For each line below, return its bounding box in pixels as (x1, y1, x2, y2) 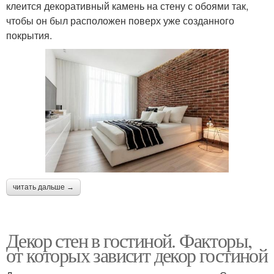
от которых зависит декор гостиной (6, 242, 268, 268)
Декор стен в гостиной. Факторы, (6, 227, 252, 254)
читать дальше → (13, 183, 74, 192)
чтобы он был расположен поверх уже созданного (6, 13, 234, 28)
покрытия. (6, 28, 52, 43)
